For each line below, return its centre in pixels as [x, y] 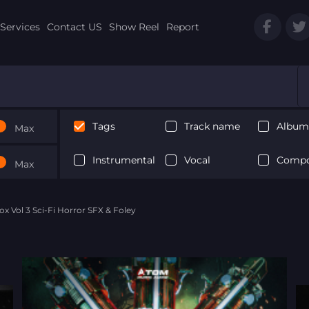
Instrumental [123, 160]
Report [182, 27]
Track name [212, 126]
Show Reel [134, 27]
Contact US [74, 27]
